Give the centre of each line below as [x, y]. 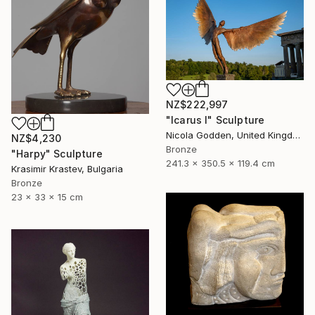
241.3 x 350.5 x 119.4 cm [220, 163]
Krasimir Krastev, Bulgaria [67, 168]
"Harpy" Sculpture [57, 153]
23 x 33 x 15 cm [47, 197]
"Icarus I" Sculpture [216, 120]
